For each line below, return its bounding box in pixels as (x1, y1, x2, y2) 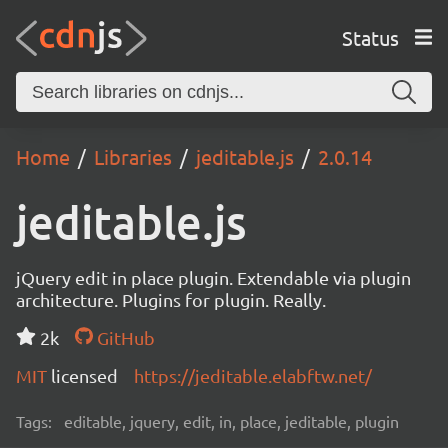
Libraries (94, 144, 172, 169)
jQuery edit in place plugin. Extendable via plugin (16, 267, 411, 288)
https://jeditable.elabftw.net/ (134, 365, 372, 386)
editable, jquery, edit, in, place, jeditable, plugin (64, 411, 399, 431)
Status (341, 24, 399, 50)
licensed (51, 365, 118, 386)
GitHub (92, 327, 155, 348)
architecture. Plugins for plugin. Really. (16, 289, 326, 310)
